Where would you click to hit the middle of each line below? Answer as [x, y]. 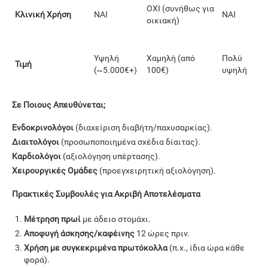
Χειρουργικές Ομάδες [55, 171]
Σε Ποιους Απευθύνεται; [59, 104]
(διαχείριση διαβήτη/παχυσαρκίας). [143, 128]
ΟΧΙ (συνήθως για [180, 8]
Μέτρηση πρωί [52, 219]
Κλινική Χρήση [43, 14]
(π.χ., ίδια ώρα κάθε [206, 247]
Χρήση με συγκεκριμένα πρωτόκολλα [96, 247]
